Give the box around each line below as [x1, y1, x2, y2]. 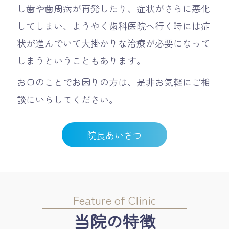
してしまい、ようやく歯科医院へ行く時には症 [16, 19, 210, 33]
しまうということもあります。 [16, 54, 146, 67]
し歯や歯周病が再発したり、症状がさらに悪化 [16, 2, 210, 15]
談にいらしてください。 [16, 93, 118, 106]
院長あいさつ [87, 128, 142, 142]
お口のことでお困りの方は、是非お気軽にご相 [16, 75, 210, 89]
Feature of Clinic [73, 192, 156, 209]
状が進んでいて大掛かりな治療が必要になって [16, 36, 210, 50]
